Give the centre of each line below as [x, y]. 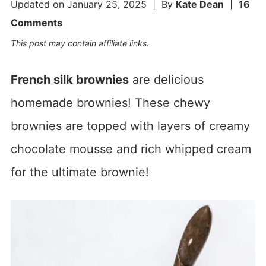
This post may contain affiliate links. [80, 43]
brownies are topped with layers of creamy [130, 126]
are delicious [166, 79]
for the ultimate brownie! [80, 172]
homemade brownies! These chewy [110, 102]
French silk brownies [69, 79]
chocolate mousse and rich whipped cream [131, 149]
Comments [36, 22]
